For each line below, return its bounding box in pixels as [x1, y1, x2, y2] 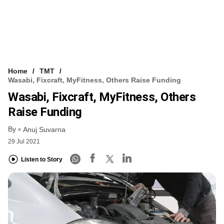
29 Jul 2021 [8, 137, 40, 145]
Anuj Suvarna [23, 125, 65, 133]
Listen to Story [21, 156, 62, 163]
